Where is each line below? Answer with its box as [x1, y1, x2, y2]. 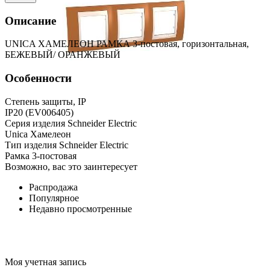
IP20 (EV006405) [5, 107, 74, 118]
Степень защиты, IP [5, 96, 86, 107]
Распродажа [29, 181, 78, 192]
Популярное [29, 192, 79, 203]
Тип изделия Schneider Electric [5, 139, 128, 150]
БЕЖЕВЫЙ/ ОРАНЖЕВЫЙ [5, 49, 121, 60]
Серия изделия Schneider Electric [5, 118, 137, 128]
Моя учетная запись [5, 256, 86, 267]
